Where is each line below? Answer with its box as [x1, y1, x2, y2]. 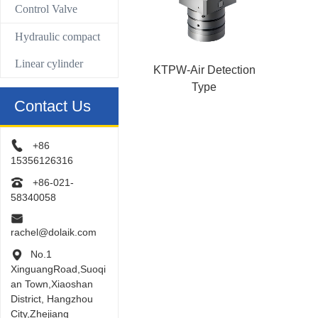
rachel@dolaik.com [11, 226, 97, 238]
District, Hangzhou [11, 293, 94, 305]
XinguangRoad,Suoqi [11, 263, 106, 275]
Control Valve [15, 3, 77, 16]
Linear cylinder [15, 57, 83, 70]
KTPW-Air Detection [153, 63, 256, 76]
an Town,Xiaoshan [11, 278, 94, 290]
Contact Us [14, 97, 91, 116]
